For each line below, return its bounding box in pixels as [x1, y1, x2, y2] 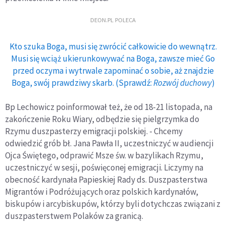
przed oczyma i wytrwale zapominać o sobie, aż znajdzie [12, 65, 214, 76]
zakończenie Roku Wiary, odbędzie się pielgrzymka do [5, 114, 199, 125]
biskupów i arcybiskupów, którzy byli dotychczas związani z [5, 198, 220, 209]
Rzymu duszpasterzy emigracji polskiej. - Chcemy [5, 126, 183, 137]
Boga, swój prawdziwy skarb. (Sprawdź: [11, 77, 153, 88]
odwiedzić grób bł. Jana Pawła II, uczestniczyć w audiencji [5, 138, 213, 149]
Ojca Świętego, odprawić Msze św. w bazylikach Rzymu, [5, 150, 203, 161]
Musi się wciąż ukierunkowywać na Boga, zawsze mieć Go [11, 53, 215, 64]
